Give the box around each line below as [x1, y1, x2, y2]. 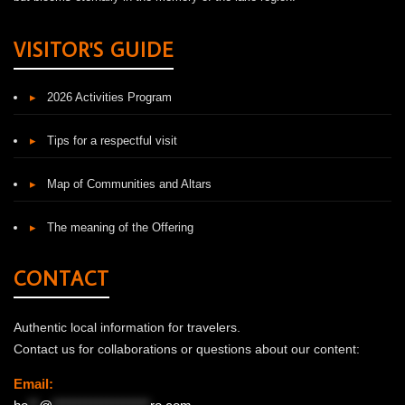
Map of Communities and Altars [43, 177, 212, 192]
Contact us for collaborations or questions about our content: [14, 342, 360, 357]
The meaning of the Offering [43, 221, 193, 235]
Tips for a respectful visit [43, 134, 177, 148]
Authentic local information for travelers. [14, 320, 240, 335]
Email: [14, 376, 53, 392]
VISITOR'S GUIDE [14, 36, 174, 63]
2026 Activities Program [43, 90, 172, 105]
